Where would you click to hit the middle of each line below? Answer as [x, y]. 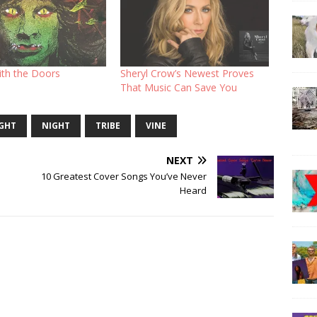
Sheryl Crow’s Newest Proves [187, 74]
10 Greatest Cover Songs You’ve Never [124, 177]
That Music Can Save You [178, 88]
